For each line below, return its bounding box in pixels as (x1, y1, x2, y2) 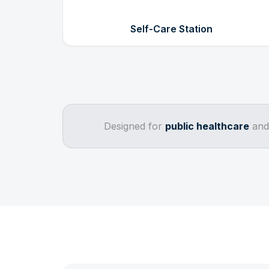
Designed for (103, 119, 165, 132)
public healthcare (165, 119, 249, 132)
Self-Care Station (130, 22, 213, 35)
